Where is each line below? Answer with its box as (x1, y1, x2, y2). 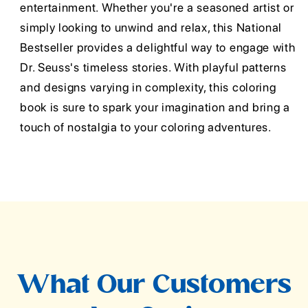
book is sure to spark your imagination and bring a (20, 100, 290, 115)
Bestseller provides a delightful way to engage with (20, 41, 296, 55)
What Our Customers (16, 273, 291, 300)
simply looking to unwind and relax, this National (20, 21, 283, 35)
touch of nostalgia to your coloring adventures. (20, 120, 272, 135)
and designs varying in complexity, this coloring (20, 80, 276, 95)
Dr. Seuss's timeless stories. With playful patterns (20, 60, 287, 75)
